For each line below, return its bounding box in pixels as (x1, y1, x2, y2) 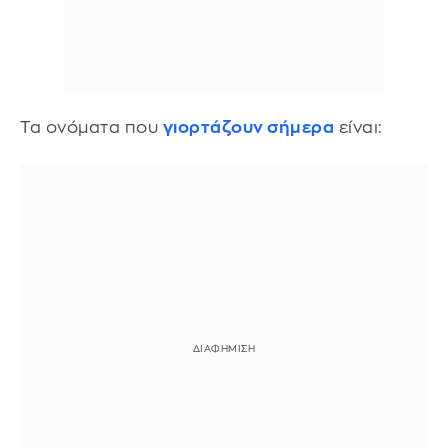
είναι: (334, 118, 382, 136)
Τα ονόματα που (20, 118, 163, 136)
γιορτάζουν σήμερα (162, 118, 334, 136)
